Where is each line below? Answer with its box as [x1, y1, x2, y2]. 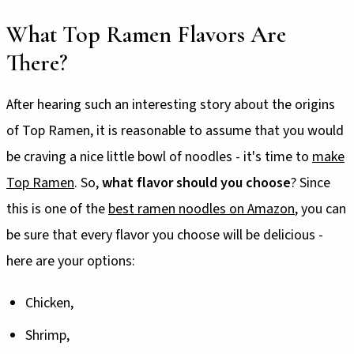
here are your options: [6, 251, 138, 272]
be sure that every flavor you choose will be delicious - [6, 225, 323, 246]
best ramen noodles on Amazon [108, 199, 295, 220]
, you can [295, 199, 346, 220]
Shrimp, [25, 326, 70, 346]
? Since [291, 173, 330, 194]
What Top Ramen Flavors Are [6, 20, 286, 50]
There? [6, 48, 68, 78]
